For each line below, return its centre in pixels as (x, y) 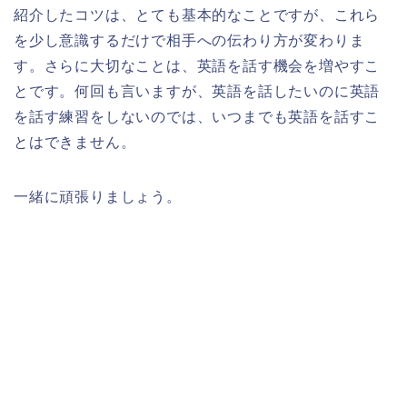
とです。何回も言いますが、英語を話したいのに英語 (197, 91)
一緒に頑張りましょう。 (98, 196)
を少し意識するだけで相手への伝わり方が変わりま (189, 40)
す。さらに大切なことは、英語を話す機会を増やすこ (197, 65)
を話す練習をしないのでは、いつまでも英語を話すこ (197, 116)
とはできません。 (75, 142)
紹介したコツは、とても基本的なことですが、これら (197, 15)
